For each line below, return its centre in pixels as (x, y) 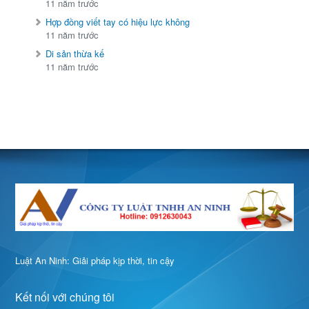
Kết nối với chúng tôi (65, 297)
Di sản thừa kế (75, 54)
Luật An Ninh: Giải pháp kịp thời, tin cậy (95, 260)
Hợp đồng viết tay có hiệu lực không (118, 22)
